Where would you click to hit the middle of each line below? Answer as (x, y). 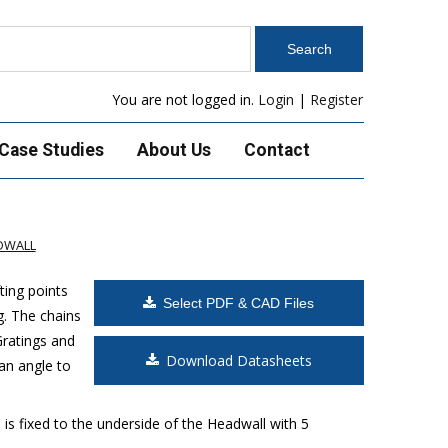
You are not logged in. (185, 99)
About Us (173, 150)
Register (337, 99)
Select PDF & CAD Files (239, 302)
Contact (276, 150)
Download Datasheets (238, 360)
